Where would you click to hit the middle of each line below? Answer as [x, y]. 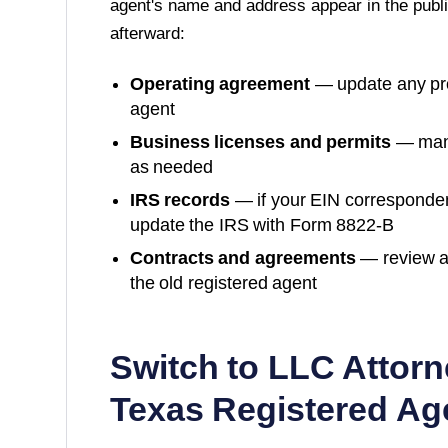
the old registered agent [223, 282]
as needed [171, 166]
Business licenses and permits [260, 141]
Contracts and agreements [242, 257]
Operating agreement [220, 83]
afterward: [147, 33]
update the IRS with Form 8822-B [262, 224]
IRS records [180, 199]
